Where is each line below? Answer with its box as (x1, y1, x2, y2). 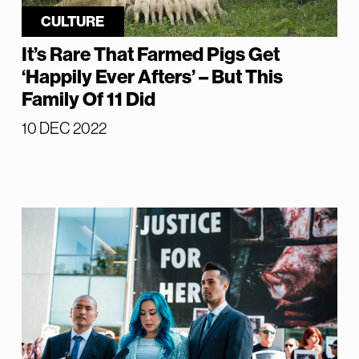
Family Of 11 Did (21, 88, 155, 111)
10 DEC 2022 (21, 119, 107, 138)
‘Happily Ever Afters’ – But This (21, 66, 283, 89)
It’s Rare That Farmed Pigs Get (21, 43, 280, 67)
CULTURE (41, 13, 105, 31)
